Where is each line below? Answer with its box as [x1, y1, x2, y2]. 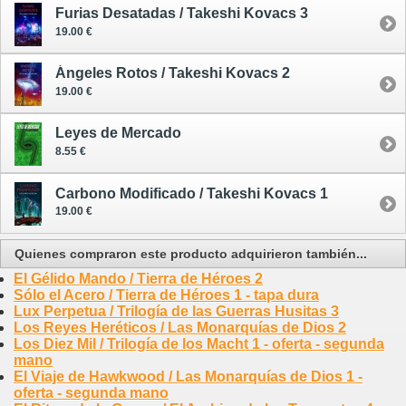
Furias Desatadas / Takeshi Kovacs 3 [55, 5, 308, 21]
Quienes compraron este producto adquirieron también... [14, 246, 367, 261]
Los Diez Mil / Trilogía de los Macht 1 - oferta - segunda [14, 335, 384, 352]
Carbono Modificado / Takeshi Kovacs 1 [55, 185, 328, 201]
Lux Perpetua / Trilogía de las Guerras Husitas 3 [14, 303, 339, 319]
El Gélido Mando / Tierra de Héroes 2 [14, 270, 263, 286]
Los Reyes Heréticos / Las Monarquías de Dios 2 [14, 319, 346, 335]
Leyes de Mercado [55, 125, 181, 141]
